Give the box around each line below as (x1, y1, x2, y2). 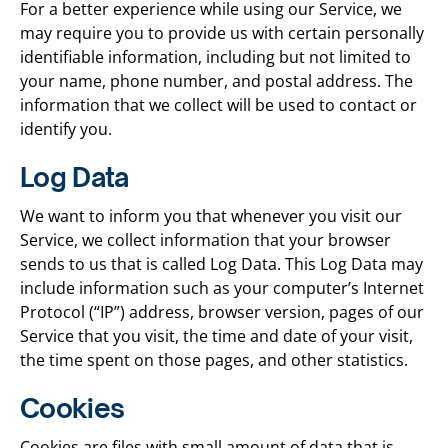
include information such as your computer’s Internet (20, 277, 424, 299)
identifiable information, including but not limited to (20, 46, 411, 68)
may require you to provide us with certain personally (20, 22, 424, 44)
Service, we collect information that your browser (20, 229, 391, 251)
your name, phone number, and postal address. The (20, 70, 413, 92)
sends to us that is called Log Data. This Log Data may (20, 253, 423, 275)
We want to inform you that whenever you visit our (20, 205, 402, 227)
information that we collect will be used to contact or (20, 94, 417, 116)
